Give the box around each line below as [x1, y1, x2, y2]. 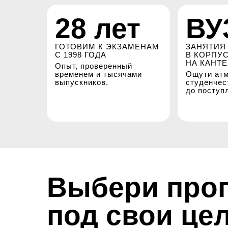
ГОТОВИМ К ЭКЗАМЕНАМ [55, 42, 159, 51]
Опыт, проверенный [55, 62, 132, 70]
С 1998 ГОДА [55, 50, 106, 59]
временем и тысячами [55, 70, 142, 78]
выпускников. [55, 78, 108, 87]
